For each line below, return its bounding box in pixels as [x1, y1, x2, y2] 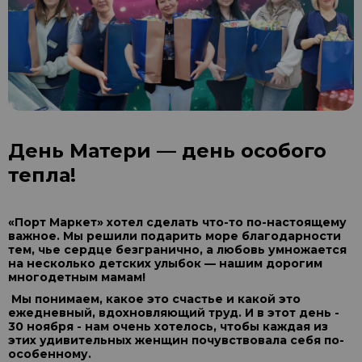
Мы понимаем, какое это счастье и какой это [11, 292, 301, 307]
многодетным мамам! [8, 270, 145, 285]
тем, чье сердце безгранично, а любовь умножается [8, 242, 347, 258]
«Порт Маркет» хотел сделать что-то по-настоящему [8, 215, 347, 230]
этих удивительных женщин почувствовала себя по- [8, 333, 344, 348]
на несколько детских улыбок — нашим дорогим [8, 256, 322, 271]
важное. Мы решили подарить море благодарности [8, 229, 341, 244]
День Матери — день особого [8, 139, 326, 163]
